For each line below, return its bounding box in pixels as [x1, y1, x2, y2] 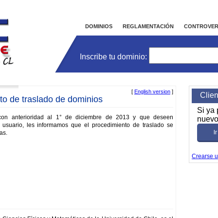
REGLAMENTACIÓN [123, 23, 174, 29]
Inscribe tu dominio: [80, 53, 149, 61]
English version [134, 89, 170, 94]
